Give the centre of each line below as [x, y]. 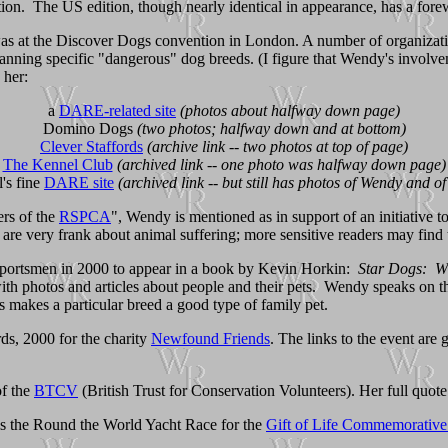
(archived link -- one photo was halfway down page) [281, 164]
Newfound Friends [210, 338]
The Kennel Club [57, 164]
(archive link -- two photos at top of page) [277, 146]
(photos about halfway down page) [290, 110]
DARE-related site [117, 110]
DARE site [79, 182]
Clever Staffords [91, 146]
